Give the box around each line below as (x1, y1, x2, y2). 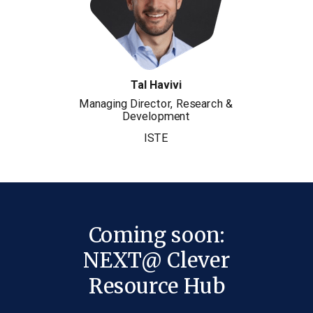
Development (122, 109, 190, 124)
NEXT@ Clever (83, 248, 230, 274)
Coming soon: (88, 222, 225, 249)
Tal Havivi (130, 78, 182, 92)
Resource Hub (89, 273, 224, 300)
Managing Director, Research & (78, 96, 233, 111)
